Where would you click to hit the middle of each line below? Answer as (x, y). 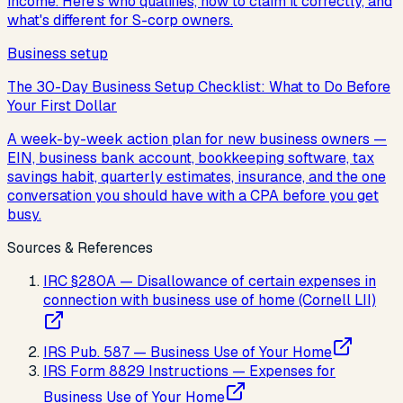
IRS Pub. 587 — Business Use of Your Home (188, 353)
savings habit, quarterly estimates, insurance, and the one (197, 177)
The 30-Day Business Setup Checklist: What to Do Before (199, 87)
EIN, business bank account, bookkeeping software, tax (191, 158)
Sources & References (80, 248)
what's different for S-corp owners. (120, 21)
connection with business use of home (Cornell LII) (210, 300)
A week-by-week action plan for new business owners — (197, 139)
